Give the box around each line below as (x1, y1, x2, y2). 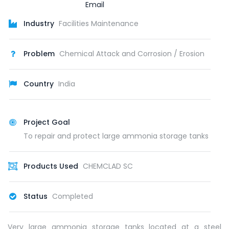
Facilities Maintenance (59, 18, 139, 29)
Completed (52, 191, 93, 201)
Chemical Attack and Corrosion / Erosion (59, 48, 204, 59)
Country (24, 78, 54, 89)
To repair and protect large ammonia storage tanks (24, 130, 209, 141)
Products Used (24, 161, 78, 171)
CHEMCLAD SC (83, 161, 133, 171)
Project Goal (24, 117, 70, 127)
